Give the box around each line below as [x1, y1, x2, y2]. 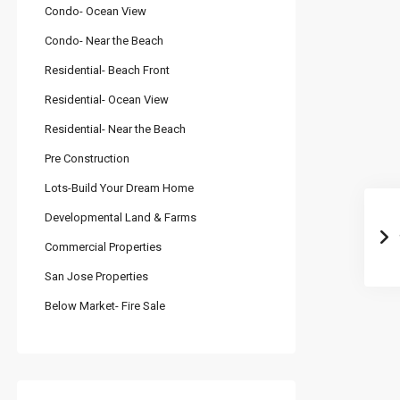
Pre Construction [45, 152, 129, 166]
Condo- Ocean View [45, 4, 146, 19]
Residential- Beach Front [45, 63, 170, 78]
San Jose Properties [45, 270, 148, 284]
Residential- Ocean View [45, 93, 169, 107]
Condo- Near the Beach [45, 34, 163, 48]
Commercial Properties [45, 240, 162, 254]
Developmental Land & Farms [45, 211, 196, 225]
